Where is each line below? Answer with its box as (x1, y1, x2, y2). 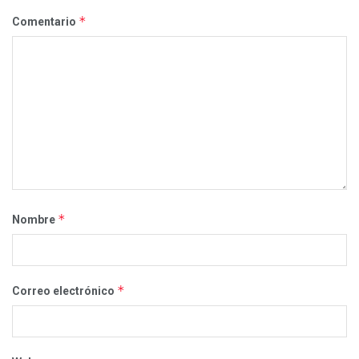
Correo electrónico (12, 284, 117, 297)
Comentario (12, 14, 79, 28)
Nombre (12, 212, 58, 226)
